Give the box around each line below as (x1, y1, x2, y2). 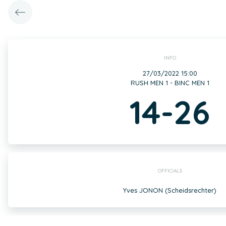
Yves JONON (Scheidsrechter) (123, 186, 216, 194)
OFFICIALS (157, 167, 182, 174)
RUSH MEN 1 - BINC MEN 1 (130, 79, 209, 87)
